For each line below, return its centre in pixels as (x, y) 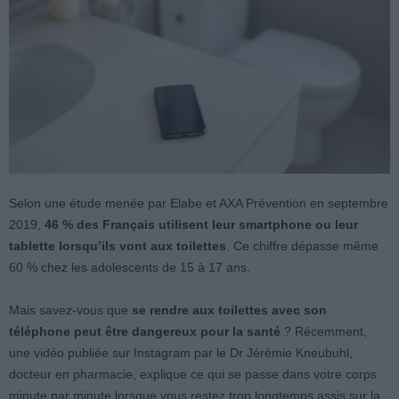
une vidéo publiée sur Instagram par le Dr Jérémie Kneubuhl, (181, 353)
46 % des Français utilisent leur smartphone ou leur (201, 224)
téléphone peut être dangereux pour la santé (145, 331)
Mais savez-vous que (70, 310)
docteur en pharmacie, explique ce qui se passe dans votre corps (193, 374)
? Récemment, (324, 331)
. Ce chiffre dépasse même (302, 246)
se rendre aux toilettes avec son (229, 310)
